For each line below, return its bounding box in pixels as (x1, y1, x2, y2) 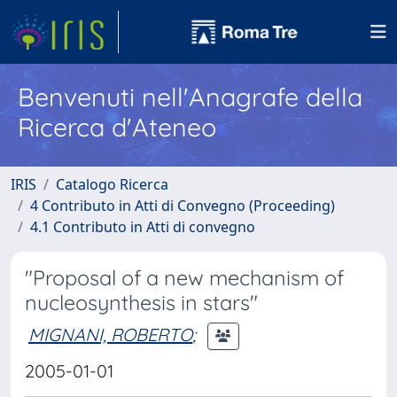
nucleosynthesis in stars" (25, 290, 258, 315)
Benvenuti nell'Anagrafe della (18, 81, 362, 113)
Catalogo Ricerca (56, 175, 168, 194)
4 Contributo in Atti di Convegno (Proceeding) (30, 196, 335, 215)
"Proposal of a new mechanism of (25, 265, 344, 291)
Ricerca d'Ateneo (18, 111, 216, 143)
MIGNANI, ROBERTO (28, 323, 192, 346)
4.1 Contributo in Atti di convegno (30, 217, 255, 237)
